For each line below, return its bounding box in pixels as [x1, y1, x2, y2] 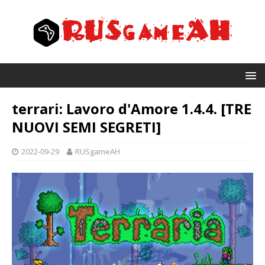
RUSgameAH [75, 146, 120, 157]
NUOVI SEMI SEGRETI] [12, 117, 161, 137]
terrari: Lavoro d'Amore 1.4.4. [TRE [12, 99, 251, 118]
